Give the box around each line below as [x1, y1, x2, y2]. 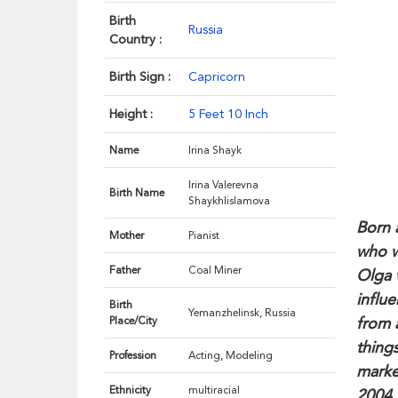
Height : [109, 107, 154, 122]
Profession [109, 349, 157, 362]
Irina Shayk [188, 144, 243, 157]
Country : [109, 32, 163, 47]
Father [109, 264, 141, 277]
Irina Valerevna [188, 179, 259, 192]
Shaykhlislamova [188, 195, 271, 208]
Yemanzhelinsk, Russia [188, 306, 297, 320]
